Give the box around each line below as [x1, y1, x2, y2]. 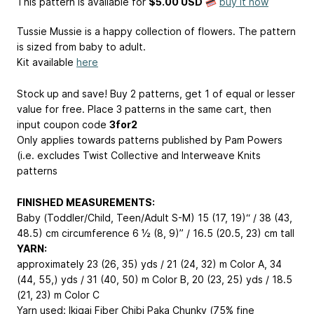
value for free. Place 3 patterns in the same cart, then [17, 102, 271, 115]
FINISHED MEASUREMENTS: [17, 196, 155, 208]
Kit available [17, 56, 76, 69]
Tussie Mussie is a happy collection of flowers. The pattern [17, 25, 296, 38]
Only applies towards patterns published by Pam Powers [17, 133, 282, 146]
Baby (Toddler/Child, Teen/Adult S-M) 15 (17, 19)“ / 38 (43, [17, 211, 292, 224]
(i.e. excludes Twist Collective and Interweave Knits [17, 149, 261, 161]
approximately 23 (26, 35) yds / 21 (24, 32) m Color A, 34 [17, 257, 282, 270]
